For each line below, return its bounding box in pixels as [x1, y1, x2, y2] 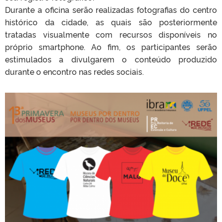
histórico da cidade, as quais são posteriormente [5, 16, 217, 27]
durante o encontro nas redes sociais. [5, 65, 144, 77]
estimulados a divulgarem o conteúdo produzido [5, 53, 217, 64]
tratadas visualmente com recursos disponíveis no [5, 28, 217, 40]
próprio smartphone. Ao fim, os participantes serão [5, 41, 217, 52]
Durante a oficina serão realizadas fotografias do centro [5, 3, 217, 15]
